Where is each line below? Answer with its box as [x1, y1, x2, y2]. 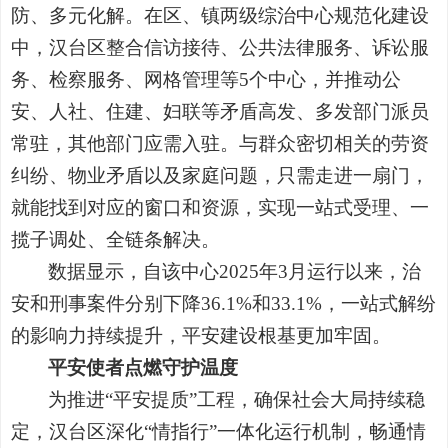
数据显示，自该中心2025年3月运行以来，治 [48, 260, 422, 282]
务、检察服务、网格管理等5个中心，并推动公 [11, 68, 401, 90]
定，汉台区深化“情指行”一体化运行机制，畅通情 [11, 420, 426, 442]
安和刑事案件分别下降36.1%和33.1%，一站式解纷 [11, 292, 436, 314]
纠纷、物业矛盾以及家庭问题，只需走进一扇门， [11, 164, 429, 186]
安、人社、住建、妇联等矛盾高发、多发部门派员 [11, 100, 429, 122]
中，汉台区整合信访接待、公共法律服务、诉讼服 [11, 36, 429, 58]
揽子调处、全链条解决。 [11, 228, 220, 250]
